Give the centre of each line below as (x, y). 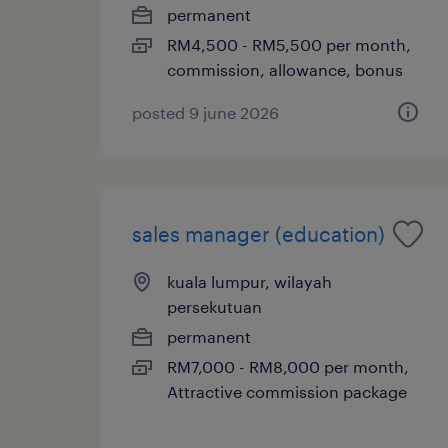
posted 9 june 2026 (205, 112)
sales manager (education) (258, 233)
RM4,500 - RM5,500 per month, (289, 44)
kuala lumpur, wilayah (249, 281)
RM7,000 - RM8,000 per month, (288, 366)
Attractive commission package (287, 391)
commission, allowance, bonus (285, 69)
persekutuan (214, 306)
